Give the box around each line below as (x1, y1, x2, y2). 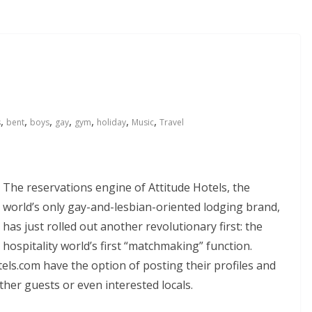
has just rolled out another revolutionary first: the (3, 219, 263, 234)
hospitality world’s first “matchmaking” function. (3, 238, 252, 253)
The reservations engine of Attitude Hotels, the (3, 180, 250, 195)
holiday (97, 116, 126, 128)
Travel (159, 116, 184, 128)
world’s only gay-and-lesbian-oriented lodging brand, (3, 199, 280, 214)
